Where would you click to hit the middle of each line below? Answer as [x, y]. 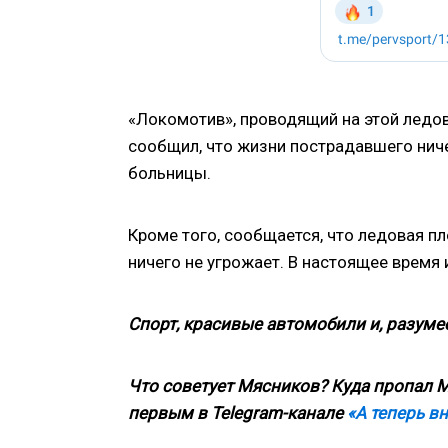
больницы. [169, 173]
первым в [169, 413]
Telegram [246, 413]
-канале [314, 413]
